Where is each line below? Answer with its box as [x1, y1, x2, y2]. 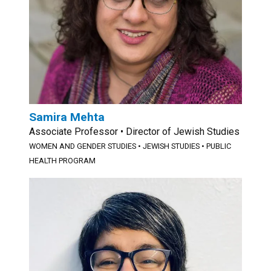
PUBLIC [206, 142, 231, 151]
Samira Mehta [29, 110, 105, 124]
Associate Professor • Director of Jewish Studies [29, 126, 240, 137]
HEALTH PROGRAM [29, 156, 96, 165]
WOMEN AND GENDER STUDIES [29, 142, 136, 151]
